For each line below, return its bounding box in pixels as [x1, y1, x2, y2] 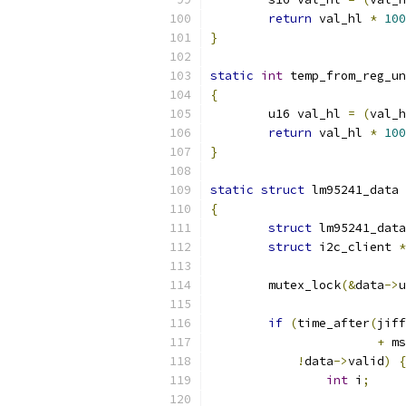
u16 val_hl [268, 106, 348, 121]
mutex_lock [268, 277, 341, 293]
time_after [297, 315, 370, 331]
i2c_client [312, 239, 399, 255]
